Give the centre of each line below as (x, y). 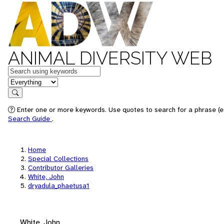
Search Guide (30, 118)
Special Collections (58, 158)
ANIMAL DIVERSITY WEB (110, 58)
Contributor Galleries (61, 167)
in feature (24, 81)
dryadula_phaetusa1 (59, 185)
